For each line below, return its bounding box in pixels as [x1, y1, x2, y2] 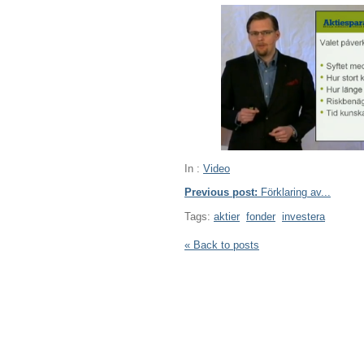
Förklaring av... [258, 185, 331, 198]
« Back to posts [184, 238, 259, 251]
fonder [246, 210, 275, 223]
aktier [214, 210, 240, 223]
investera [282, 210, 325, 223]
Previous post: [184, 185, 258, 198]
